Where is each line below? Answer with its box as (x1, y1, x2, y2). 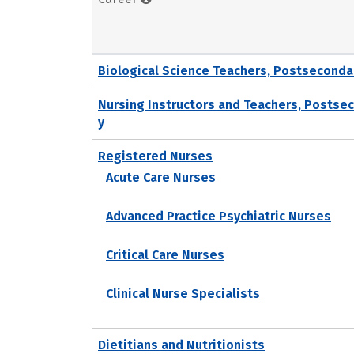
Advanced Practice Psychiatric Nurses (106, 208, 331, 224)
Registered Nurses (98, 148, 213, 164)
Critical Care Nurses (106, 247, 224, 262)
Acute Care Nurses (106, 169, 216, 185)
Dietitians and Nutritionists (98, 337, 265, 352)
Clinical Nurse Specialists (106, 285, 260, 301)
